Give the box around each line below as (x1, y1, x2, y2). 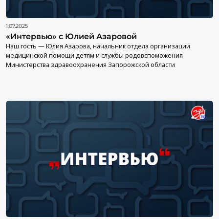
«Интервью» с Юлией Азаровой (6, 31, 137, 41)
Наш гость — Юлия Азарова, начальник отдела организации (6, 41, 190, 50)
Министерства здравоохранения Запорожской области (6, 60, 175, 69)
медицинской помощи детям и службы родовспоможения (6, 50, 183, 60)
